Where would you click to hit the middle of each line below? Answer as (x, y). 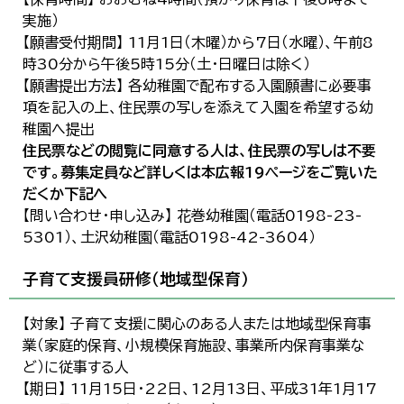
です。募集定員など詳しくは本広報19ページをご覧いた (200, 172)
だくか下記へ (65, 194)
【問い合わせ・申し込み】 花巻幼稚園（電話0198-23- (192, 216)
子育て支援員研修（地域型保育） (136, 279)
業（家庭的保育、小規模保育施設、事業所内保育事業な (194, 345)
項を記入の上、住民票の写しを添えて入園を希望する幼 (198, 107)
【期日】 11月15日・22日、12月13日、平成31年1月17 (200, 389)
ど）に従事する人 (76, 367)
